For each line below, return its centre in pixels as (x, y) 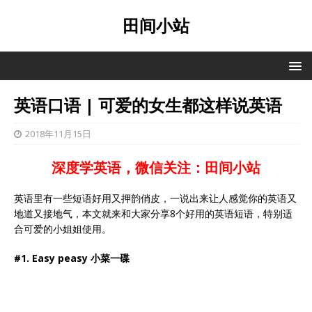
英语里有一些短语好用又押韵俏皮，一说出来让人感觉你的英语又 (155, 198)
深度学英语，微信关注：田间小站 (156, 167)
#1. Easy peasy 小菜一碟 (72, 258)
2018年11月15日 (58, 134)
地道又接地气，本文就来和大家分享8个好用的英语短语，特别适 (153, 213)
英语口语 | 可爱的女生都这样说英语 (148, 105)
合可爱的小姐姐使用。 (63, 229)
